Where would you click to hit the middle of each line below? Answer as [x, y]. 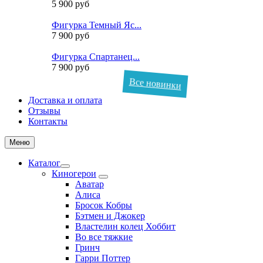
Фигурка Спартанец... [96, 56]
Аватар [90, 184]
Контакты [48, 121]
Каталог [44, 163]
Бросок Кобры [104, 205]
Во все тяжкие [104, 237]
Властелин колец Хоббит [125, 226]
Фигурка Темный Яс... [97, 25]
